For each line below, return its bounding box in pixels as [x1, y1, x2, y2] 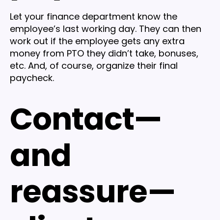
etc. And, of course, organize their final [10, 59, 178, 72]
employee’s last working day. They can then [10, 22, 201, 35]
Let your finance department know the [10, 10, 177, 23]
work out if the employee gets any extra [10, 34, 185, 47]
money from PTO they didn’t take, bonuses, [10, 47, 198, 59]
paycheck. [10, 71, 54, 84]
